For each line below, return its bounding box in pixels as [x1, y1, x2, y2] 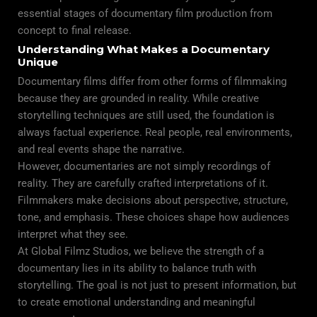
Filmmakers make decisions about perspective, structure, [18, 193, 288, 207]
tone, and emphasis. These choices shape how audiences [18, 210, 289, 224]
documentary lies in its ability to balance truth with [18, 261, 256, 275]
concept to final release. [18, 23, 132, 37]
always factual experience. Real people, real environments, [18, 125, 292, 139]
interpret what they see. [18, 227, 128, 241]
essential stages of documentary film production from [18, 6, 272, 20]
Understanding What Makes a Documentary [18, 42, 270, 56]
